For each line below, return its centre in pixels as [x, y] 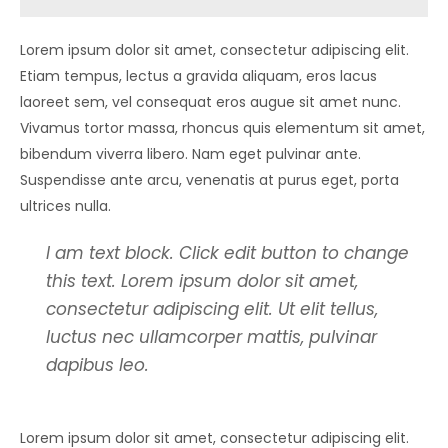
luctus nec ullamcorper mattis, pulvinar [211, 337]
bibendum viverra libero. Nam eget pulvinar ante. [190, 154]
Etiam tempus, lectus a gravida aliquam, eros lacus [198, 76]
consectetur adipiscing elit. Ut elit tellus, [211, 309]
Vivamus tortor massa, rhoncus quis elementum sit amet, [222, 128]
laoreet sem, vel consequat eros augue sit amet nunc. [210, 102]
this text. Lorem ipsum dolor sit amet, [201, 281]
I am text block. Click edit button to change [227, 253]
